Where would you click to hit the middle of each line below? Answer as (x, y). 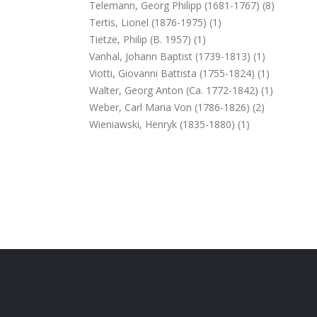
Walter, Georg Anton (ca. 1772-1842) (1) (181, 90)
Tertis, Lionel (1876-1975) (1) (155, 22)
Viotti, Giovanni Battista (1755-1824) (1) (179, 73)
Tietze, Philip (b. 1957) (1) (148, 39)
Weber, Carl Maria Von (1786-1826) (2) (177, 107)
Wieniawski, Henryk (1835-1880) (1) (169, 124)
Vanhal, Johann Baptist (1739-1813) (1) (177, 56)
